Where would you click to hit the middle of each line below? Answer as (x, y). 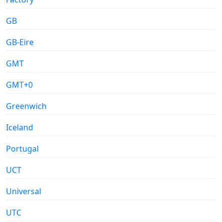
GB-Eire (20, 42)
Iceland (20, 127)
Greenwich (26, 106)
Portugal (22, 148)
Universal (24, 191)
